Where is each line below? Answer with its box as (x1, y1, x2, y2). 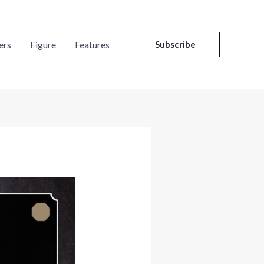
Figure (30, 38, 56, 50)
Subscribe (155, 39, 196, 49)
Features (75, 38, 110, 50)
